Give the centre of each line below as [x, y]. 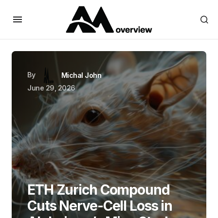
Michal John [81, 75]
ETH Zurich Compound [99, 190]
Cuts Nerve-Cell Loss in [100, 206]
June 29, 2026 [51, 88]
